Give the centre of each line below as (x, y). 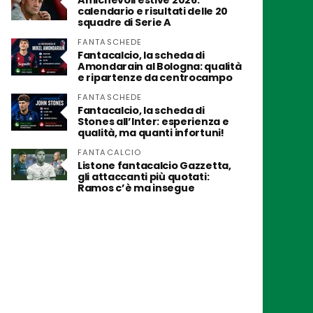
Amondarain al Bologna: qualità (160, 66)
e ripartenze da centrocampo (155, 78)
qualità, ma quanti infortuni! (151, 133)
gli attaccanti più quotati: (144, 177)
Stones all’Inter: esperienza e (153, 122)
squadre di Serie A (124, 22)
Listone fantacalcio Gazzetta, (154, 166)
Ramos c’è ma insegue (136, 188)
